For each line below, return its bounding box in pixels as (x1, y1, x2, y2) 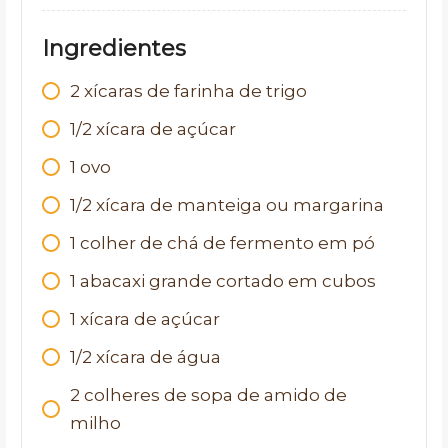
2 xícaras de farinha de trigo (70, 81, 307, 101)
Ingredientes (42, 35, 186, 62)
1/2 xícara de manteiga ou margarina (70, 195, 384, 215)
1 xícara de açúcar (70, 309, 220, 329)
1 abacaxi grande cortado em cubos (70, 271, 376, 291)
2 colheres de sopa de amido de (70, 385, 347, 405)
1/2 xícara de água (70, 347, 221, 367)
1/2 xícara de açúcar (70, 119, 236, 139)
